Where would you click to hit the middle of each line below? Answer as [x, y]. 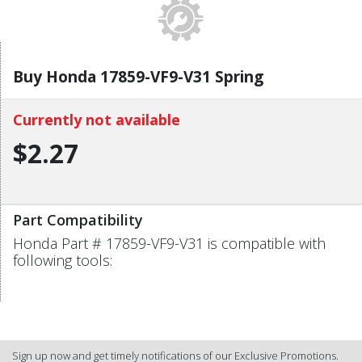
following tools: [63, 260]
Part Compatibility [78, 219]
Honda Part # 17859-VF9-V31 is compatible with [169, 243]
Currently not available [97, 119]
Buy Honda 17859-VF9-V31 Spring [138, 76]
